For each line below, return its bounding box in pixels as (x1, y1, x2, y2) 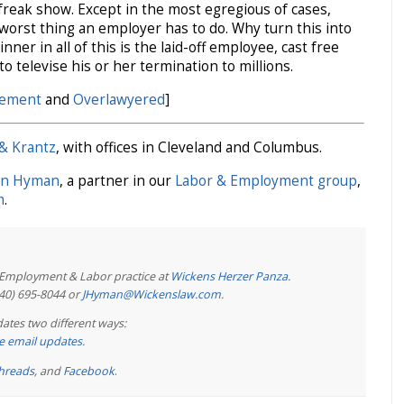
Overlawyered (73, 89, 165, 109)
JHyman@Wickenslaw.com (82, 286, 221, 302)
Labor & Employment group (175, 170, 357, 190)
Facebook (63, 363, 115, 379)
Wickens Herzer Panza (170, 268, 288, 284)
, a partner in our (60, 170, 175, 190)
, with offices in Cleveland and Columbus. (56, 138, 322, 158)
